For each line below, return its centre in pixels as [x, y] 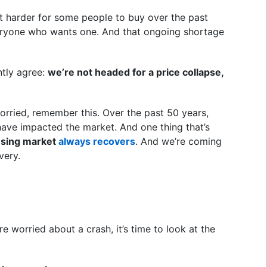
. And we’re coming [178, 141]
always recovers [97, 141]
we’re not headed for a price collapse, [136, 72]
